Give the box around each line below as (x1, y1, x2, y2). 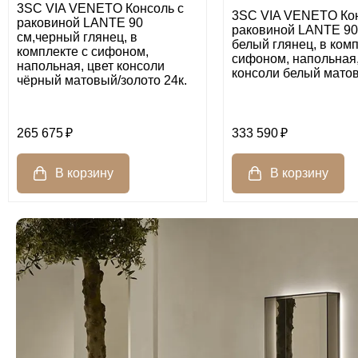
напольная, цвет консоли (17, 59, 165, 74)
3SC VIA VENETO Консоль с (17, 2, 184, 16)
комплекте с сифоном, (17, 45, 149, 59)
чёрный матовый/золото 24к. (17, 74, 187, 88)
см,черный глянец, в (17, 30, 137, 45)
